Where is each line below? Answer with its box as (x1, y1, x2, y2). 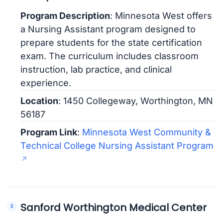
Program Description (20, 10, 111, 21)
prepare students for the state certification (20, 37, 203, 48)
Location (20, 96, 59, 107)
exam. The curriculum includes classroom (20, 51, 199, 62)
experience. (20, 78, 72, 89)
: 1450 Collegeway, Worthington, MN (58, 96, 214, 107)
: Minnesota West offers (110, 10, 213, 21)
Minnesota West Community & (82, 127, 212, 138)
